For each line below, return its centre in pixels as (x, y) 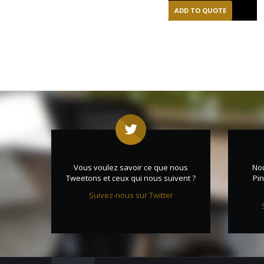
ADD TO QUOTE (200, 11)
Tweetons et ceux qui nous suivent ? (131, 178)
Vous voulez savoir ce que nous (131, 167)
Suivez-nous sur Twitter (131, 195)
